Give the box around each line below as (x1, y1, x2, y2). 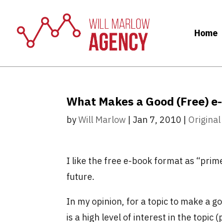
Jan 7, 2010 (133, 113, 182, 125)
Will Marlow (78, 113, 126, 125)
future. (66, 170, 99, 182)
